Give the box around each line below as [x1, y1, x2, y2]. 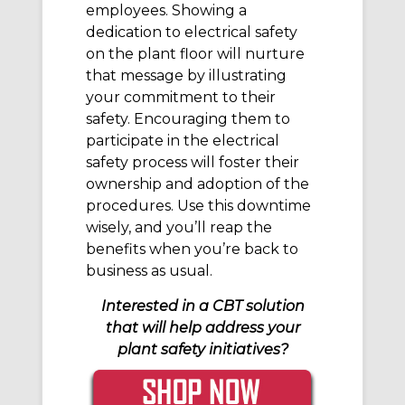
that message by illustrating [86, 67, 287, 85]
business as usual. [86, 262, 212, 280]
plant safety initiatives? [117, 340, 288, 358]
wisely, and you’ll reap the [86, 219, 272, 237]
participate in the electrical [86, 132, 279, 150]
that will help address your [105, 318, 300, 336]
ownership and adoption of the [86, 175, 309, 193]
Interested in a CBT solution [100, 297, 305, 315]
